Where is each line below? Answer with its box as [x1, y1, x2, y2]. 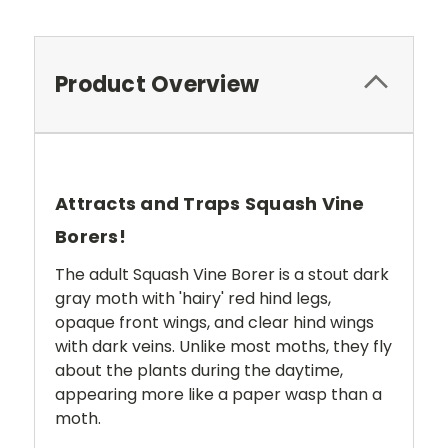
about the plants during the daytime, [55, 358, 343, 382]
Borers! [55, 223, 126, 249]
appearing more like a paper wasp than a [55, 382, 382, 406]
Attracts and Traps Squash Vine [55, 190, 365, 216]
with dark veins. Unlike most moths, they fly [55, 334, 392, 358]
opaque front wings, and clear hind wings [55, 310, 374, 334]
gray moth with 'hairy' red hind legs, [55, 286, 331, 310]
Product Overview [55, 68, 259, 100]
